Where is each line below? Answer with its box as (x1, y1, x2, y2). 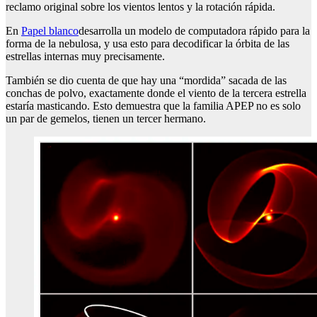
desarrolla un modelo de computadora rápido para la (79, 25, 310, 38)
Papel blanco (21, 25, 79, 38)
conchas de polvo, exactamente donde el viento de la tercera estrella (6, 87, 306, 100)
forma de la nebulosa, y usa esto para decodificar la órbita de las (6, 38, 289, 50)
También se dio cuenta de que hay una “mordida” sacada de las (6, 74, 287, 87)
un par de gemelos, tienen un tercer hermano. (6, 113, 206, 125)
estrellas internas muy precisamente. (6, 50, 165, 63)
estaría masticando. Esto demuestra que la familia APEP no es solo (6, 100, 301, 113)
